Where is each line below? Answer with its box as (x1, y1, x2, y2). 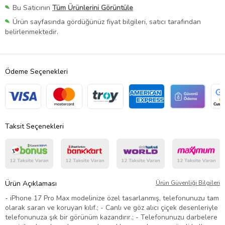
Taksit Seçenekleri (5, 122, 64, 132)
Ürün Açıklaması (5, 179, 57, 189)
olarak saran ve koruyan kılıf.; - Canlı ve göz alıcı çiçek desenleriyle (5, 203, 218, 213)
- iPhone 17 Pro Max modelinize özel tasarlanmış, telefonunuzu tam (5, 193, 219, 203)
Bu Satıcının (13, 3, 52, 13)
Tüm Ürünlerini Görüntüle (52, 3, 133, 13)
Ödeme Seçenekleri (5, 67, 68, 77)
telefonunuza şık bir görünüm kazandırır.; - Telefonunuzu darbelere (5, 212, 217, 222)
